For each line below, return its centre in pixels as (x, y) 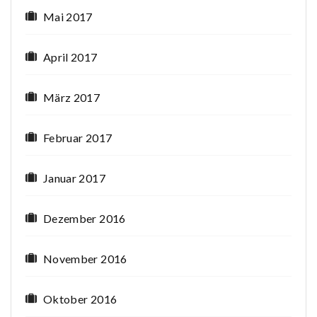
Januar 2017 (74, 178)
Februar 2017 (78, 138)
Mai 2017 (68, 17)
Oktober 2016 (80, 299)
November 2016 (85, 259)
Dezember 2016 (85, 219)
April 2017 (70, 57)
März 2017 (72, 98)
